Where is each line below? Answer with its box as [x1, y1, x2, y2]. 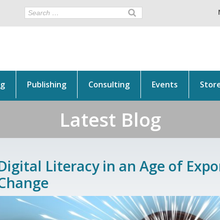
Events [151, 79, 178, 90]
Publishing [27, 79, 66, 90]
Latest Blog [59, 107, 161, 132]
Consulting [88, 79, 130, 90]
